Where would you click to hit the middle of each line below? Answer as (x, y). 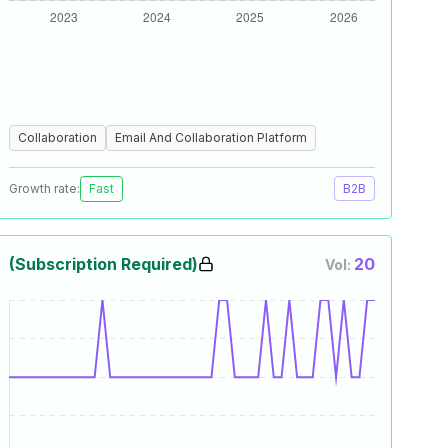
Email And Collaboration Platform (211, 137)
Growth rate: (44, 188)
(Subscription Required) (103, 264)
